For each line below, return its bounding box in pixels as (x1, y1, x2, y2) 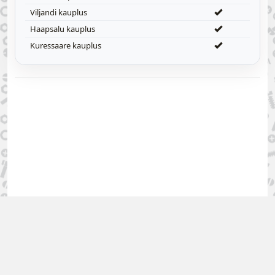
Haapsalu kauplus (30, 23, 95, 34)
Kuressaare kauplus (30, 40, 101, 51)
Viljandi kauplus (30, 7, 87, 18)
